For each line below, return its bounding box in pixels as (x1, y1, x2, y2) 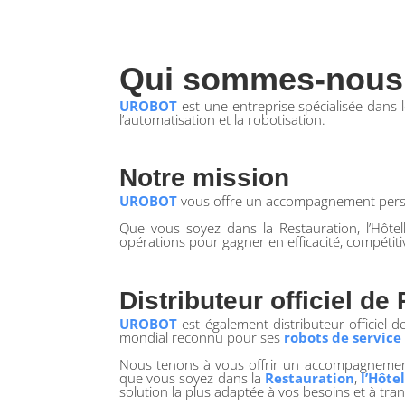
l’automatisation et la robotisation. (119, 110, 325, 129)
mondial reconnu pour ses (119, 328, 284, 347)
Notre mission (119, 164, 289, 193)
